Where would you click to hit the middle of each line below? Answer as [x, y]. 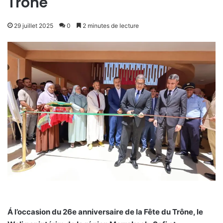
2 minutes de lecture [110, 26]
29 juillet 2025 [34, 26]
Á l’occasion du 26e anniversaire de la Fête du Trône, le [105, 212]
